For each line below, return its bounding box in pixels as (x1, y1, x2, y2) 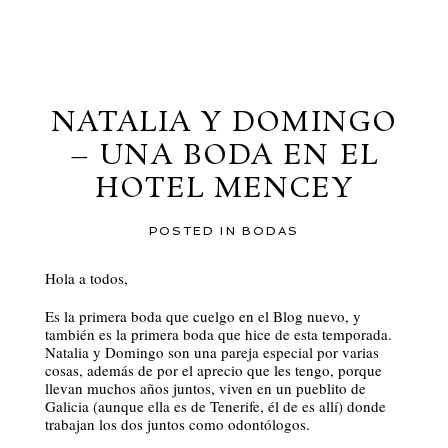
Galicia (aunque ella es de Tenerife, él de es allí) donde (44, 396, 386, 417)
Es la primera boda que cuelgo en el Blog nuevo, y (44, 306, 361, 327)
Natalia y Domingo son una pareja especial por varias (44, 342, 379, 363)
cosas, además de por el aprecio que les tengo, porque (44, 360, 382, 381)
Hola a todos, (44, 268, 128, 289)
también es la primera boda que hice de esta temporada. (44, 324, 392, 345)
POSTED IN (149, 224, 242, 239)
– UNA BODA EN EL (70, 137, 378, 177)
